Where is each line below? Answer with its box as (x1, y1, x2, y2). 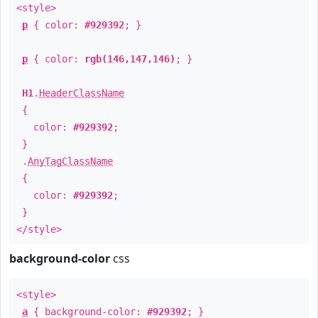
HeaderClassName (39, 87, 124, 99)
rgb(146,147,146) (84, 53, 175, 65)
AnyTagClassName (28, 155, 113, 167)
